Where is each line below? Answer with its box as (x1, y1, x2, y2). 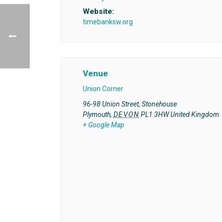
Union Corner (82, 85, 123, 93)
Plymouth (82, 111, 111, 119)
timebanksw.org (82, 18, 133, 26)
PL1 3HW (140, 111, 169, 119)
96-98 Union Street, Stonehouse (82, 100, 177, 109)
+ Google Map (82, 121, 124, 129)
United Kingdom (170, 111, 219, 119)
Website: (82, 7, 114, 16)
